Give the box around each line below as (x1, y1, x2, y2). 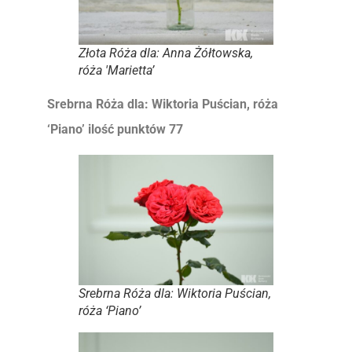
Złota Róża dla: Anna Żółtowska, (79, 46, 253, 61)
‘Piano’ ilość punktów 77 (47, 122, 183, 137)
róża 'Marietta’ (79, 63, 154, 79)
